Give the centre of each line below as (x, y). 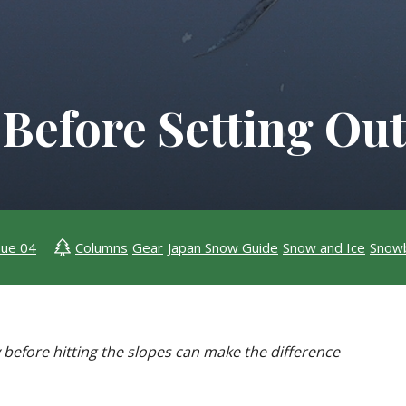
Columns (101, 247)
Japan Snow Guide (223, 247)
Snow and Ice (324, 247)
